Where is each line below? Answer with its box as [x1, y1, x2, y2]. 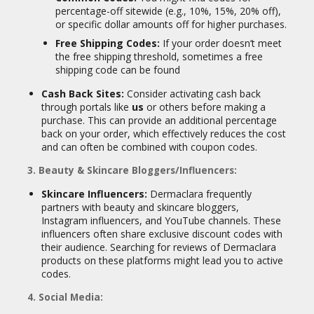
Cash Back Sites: [41, 87, 124, 100]
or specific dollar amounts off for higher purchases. [55, 18, 287, 31]
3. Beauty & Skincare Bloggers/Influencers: [27, 164, 237, 177]
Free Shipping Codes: [55, 36, 160, 50]
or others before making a [144, 100, 266, 114]
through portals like [41, 100, 132, 114]
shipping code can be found [55, 63, 180, 76]
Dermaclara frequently [147, 186, 252, 200]
